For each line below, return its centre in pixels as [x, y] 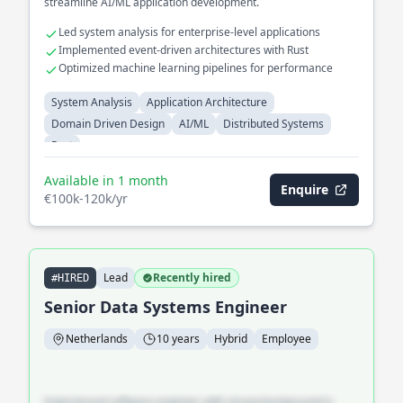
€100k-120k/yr [86, 198]
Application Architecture [207, 102]
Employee [287, 339]
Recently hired [192, 278]
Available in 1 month [106, 180]
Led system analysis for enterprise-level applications [189, 32]
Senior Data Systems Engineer [166, 307]
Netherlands [97, 339]
